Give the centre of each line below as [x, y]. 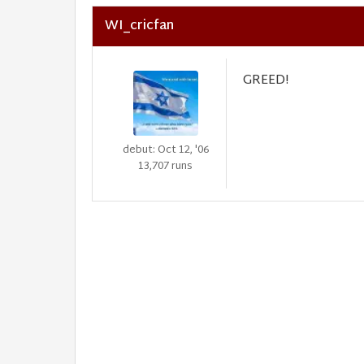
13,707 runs [165, 167]
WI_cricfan [139, 26]
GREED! [266, 81]
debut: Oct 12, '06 [165, 150]
